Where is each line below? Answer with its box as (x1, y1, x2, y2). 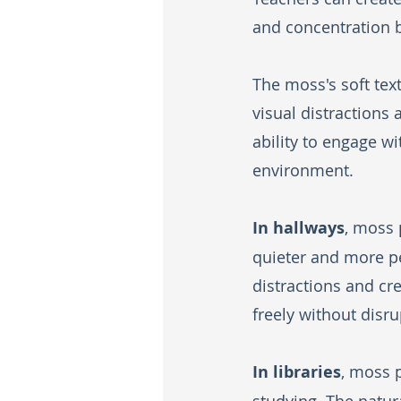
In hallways (252, 217, 345, 240)
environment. (252, 159, 354, 182)
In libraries (252, 361, 341, 384)
